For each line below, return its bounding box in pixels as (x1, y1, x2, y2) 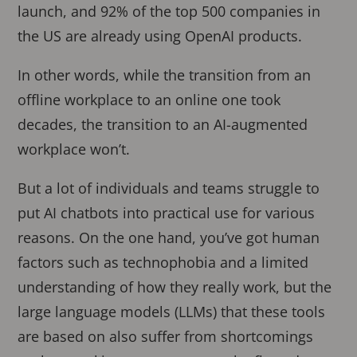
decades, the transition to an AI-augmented (18, 114, 308, 134)
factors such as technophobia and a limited (18, 252, 309, 272)
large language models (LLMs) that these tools (18, 301, 326, 321)
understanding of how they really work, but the (18, 277, 332, 296)
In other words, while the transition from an (18, 65, 312, 84)
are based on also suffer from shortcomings (18, 326, 314, 346)
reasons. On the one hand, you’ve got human (18, 227, 320, 247)
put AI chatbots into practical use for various (18, 202, 316, 222)
